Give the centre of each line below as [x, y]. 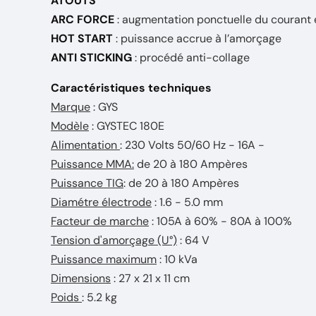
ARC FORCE [83, 19]
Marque [71, 107]
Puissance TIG [87, 183]
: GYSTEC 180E [127, 126]
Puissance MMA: [92, 164]
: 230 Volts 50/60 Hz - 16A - [192, 145]
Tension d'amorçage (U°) [114, 240]
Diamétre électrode [101, 202]
